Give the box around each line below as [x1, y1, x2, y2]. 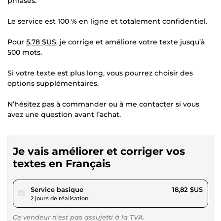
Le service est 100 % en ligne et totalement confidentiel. [7, 16, 207, 26]
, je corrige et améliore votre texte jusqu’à [56, 37, 205, 46]
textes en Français [13, 157, 110, 170]
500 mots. [7, 47, 42, 57]
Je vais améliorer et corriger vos [13, 145, 185, 157]
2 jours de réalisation [31, 194, 88, 202]
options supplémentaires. [7, 78, 99, 88]
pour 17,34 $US [83, 184, 131, 193]
